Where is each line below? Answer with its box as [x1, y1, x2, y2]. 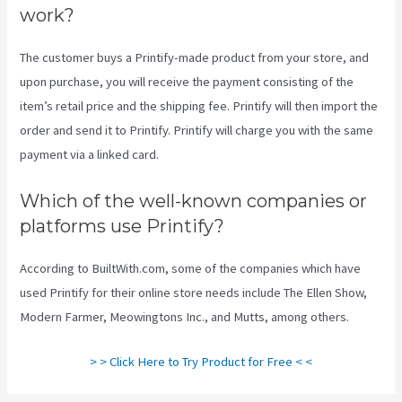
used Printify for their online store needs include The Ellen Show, [20, 284, 368, 301]
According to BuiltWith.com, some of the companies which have [20, 259, 362, 276]
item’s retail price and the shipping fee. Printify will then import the [20, 98, 379, 115]
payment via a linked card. [20, 146, 160, 163]
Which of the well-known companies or [20, 189, 368, 212]
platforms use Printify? [20, 214, 225, 237]
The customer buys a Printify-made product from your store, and [20, 49, 370, 66]
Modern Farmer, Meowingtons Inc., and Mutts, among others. [20, 308, 350, 325]
